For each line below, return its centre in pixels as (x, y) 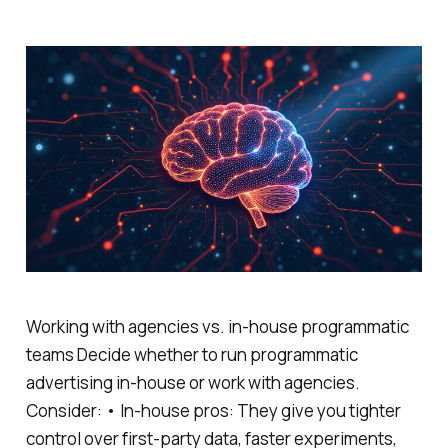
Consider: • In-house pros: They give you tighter (213, 410)
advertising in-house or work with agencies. (192, 382)
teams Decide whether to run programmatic (191, 354)
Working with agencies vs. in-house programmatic (217, 326)
